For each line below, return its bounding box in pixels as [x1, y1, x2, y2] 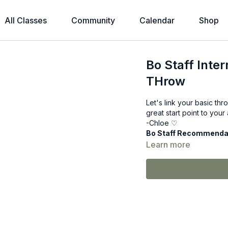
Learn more [146, 139, 191, 150]
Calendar [139, 15, 175, 25]
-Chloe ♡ [146, 119, 178, 127]
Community [71, 15, 115, 25]
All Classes [5, 15, 47, 25]
